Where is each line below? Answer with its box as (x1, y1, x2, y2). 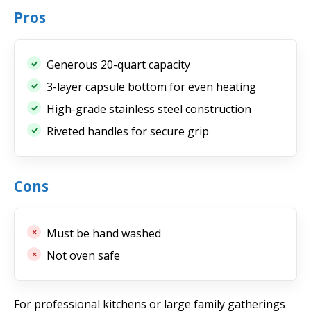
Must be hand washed (47, 225, 161, 241)
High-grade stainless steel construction (47, 101, 251, 117)
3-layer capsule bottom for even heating (47, 78, 256, 94)
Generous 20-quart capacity (47, 56, 190, 72)
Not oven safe (47, 247, 120, 263)
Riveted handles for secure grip (47, 123, 209, 139)
